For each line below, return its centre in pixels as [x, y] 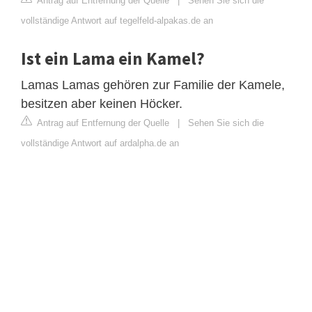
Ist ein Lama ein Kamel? [113, 58]
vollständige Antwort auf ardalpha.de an [100, 143]
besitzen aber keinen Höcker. [102, 103]
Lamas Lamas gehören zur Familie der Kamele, [153, 85]
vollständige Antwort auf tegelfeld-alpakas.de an [117, 20]
